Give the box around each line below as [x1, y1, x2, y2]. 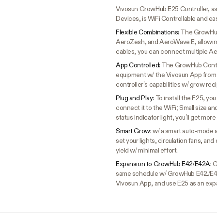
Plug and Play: [116, 94, 155, 102]
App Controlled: [116, 61, 162, 69]
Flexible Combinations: [116, 28, 181, 36]
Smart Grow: [116, 127, 153, 135]
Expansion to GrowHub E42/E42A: [116, 160, 213, 168]
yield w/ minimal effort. [116, 146, 178, 155]
